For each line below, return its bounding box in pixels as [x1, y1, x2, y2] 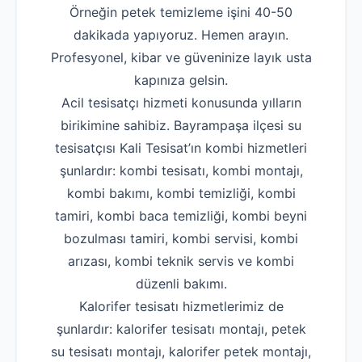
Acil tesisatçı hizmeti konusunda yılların [61, 95, 301, 112]
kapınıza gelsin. [134, 72, 228, 89]
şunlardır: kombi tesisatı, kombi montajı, [59, 162, 303, 179]
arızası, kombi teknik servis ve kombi [68, 253, 294, 270]
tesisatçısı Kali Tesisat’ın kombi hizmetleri [55, 140, 307, 157]
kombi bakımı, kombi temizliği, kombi [66, 185, 296, 202]
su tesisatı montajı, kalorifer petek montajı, [51, 343, 311, 360]
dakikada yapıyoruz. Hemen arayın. [74, 27, 288, 44]
